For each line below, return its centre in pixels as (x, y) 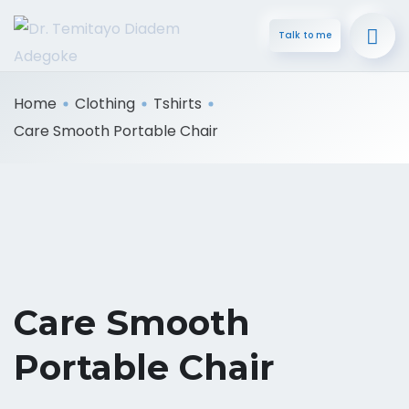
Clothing (105, 104)
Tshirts (178, 104)
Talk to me (305, 35)
